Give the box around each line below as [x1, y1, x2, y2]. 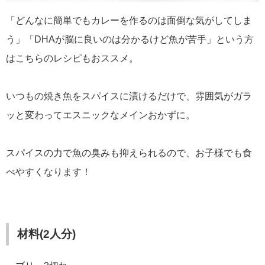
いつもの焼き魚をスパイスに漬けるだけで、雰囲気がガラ [6, 91, 252, 102]
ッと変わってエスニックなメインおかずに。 [6, 110, 195, 121]
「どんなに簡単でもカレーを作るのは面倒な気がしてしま [6, 15, 252, 26]
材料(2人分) [17, 228, 76, 241]
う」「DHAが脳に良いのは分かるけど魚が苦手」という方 [6, 34, 254, 45]
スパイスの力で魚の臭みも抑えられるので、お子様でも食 [6, 148, 252, 159]
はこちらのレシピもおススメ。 [6, 53, 138, 64]
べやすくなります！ [6, 167, 91, 177]
